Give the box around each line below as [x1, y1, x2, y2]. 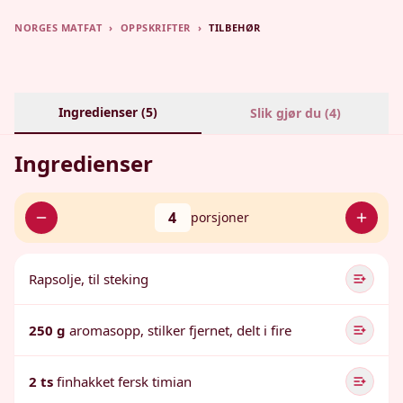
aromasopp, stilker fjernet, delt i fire [69, 321, 291, 339]
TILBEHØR [209, 21, 261, 34]
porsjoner [190, 209, 249, 226]
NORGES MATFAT [14, 21, 103, 34]
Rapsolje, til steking [29, 270, 148, 288]
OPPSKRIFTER [120, 21, 191, 34]
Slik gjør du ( [249, 104, 329, 121]
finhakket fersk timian [57, 372, 192, 390]
